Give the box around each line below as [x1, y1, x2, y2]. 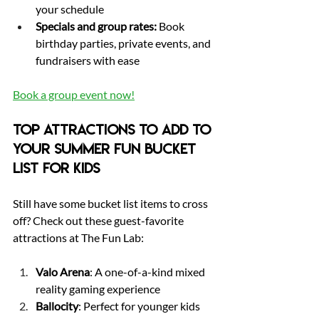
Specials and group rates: [36, 19, 157, 33]
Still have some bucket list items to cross [13, 197, 210, 210]
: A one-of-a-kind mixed [90, 265, 207, 278]
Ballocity [36, 299, 78, 313]
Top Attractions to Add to [13, 121, 215, 139]
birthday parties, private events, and [36, 36, 213, 50]
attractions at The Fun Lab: [13, 231, 144, 244]
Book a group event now [13, 88, 131, 101]
